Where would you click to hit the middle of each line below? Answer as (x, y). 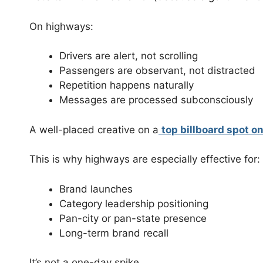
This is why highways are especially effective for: (145, 159)
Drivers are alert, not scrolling (129, 56)
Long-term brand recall (114, 233)
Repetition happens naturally (127, 85)
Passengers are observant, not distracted (157, 71)
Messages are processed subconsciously (156, 100)
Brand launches (96, 189)
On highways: (61, 26)
